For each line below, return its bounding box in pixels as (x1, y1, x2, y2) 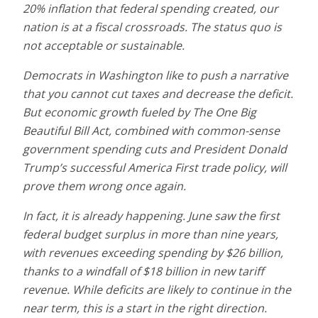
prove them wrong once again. (23, 177, 186, 194)
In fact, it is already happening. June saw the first (23, 207, 280, 224)
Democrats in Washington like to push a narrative (23, 67, 288, 83)
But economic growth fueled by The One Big (23, 104, 256, 120)
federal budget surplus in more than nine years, (23, 226, 278, 242)
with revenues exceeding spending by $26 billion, (23, 244, 283, 261)
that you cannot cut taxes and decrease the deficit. (23, 85, 293, 102)
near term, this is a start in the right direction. (23, 300, 267, 316)
